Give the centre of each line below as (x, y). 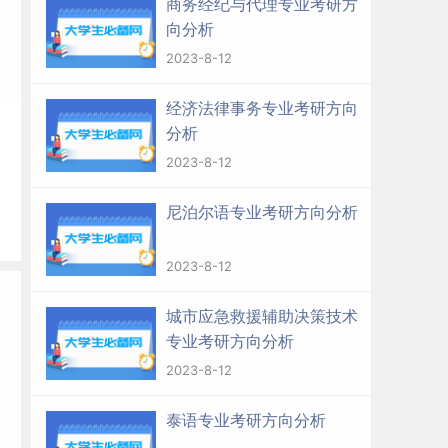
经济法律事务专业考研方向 (262, 108)
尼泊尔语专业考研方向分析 (262, 212)
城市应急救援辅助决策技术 (262, 316)
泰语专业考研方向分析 (246, 420)
